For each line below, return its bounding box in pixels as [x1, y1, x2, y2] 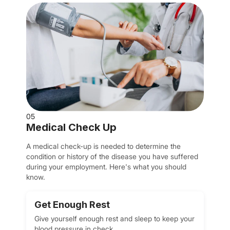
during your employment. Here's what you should [26, 162, 187, 171]
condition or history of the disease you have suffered [26, 152, 199, 161]
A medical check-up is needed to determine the [26, 142, 181, 151]
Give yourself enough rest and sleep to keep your [34, 214, 195, 223]
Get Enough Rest [34, 199, 110, 210]
